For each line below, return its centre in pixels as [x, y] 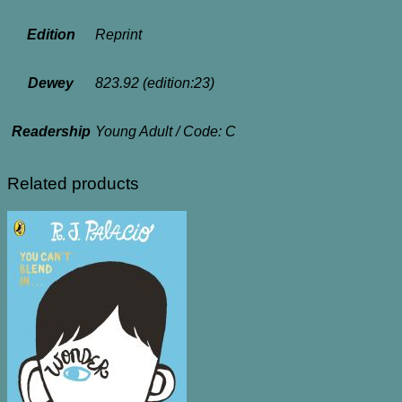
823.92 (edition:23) [155, 83]
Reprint [118, 35]
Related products [73, 183]
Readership [51, 132]
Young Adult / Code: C [166, 132]
